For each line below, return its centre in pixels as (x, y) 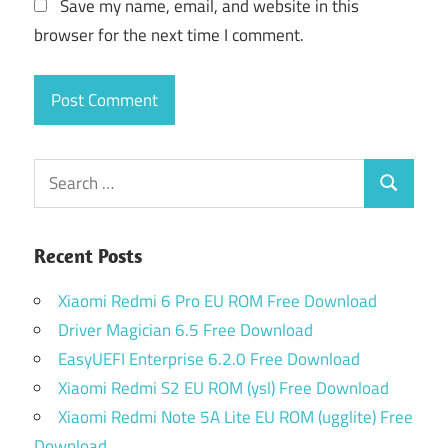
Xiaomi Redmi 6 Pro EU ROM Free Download (217, 300)
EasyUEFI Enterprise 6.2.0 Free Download (209, 358)
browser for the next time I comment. (169, 34)
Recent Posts (88, 255)
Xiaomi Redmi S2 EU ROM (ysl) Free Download (223, 387)
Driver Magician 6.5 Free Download (185, 329)
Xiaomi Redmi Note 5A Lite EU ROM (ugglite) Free (235, 416)
